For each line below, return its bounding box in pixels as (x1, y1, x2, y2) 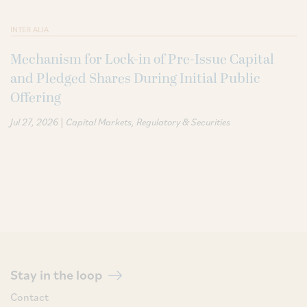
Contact (10, 290, 49, 304)
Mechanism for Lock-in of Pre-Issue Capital (10, 49, 274, 70)
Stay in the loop (10, 265, 105, 284)
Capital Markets (66, 115, 132, 128)
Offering (10, 87, 61, 108)
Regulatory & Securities (136, 115, 230, 128)
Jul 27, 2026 (10, 115, 58, 128)
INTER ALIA (10, 23, 49, 34)
